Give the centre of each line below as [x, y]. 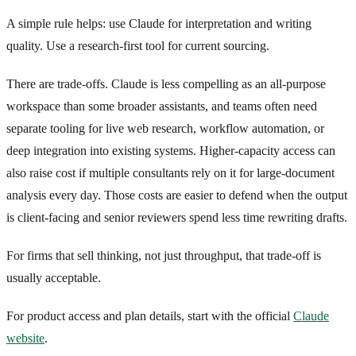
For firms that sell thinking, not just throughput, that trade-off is [164, 255]
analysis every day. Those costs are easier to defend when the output [177, 195]
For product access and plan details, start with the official [150, 315]
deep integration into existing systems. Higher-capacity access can [171, 150]
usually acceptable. [54, 277]
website [25, 338]
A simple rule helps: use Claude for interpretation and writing [159, 23]
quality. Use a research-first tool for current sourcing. [138, 45]
